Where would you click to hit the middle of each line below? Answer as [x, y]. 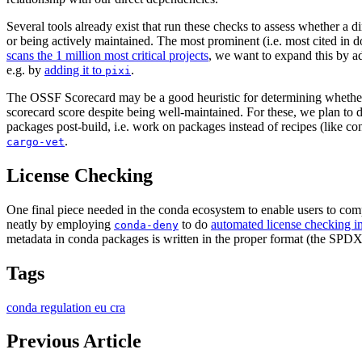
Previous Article [74, 341]
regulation [67, 307]
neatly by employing [60, 224]
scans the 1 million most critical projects [107, 55]
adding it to [75, 69]
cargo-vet [36, 141]
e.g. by [25, 69]
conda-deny [146, 225]
